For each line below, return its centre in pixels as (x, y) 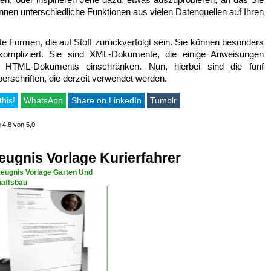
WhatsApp (43, 100)
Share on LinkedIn (106, 100)
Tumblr (163, 100)
